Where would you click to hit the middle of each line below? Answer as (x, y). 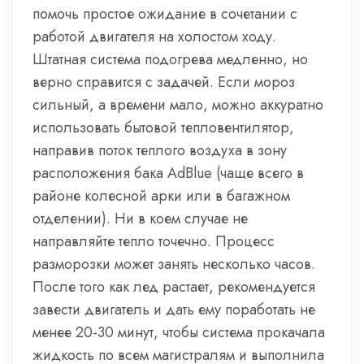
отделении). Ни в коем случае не (140, 219)
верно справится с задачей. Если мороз (164, 82)
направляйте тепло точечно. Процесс (154, 241)
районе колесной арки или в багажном (161, 196)
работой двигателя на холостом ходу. (154, 37)
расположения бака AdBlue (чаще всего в (168, 173)
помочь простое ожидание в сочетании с (165, 14)
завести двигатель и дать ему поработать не (174, 310)
